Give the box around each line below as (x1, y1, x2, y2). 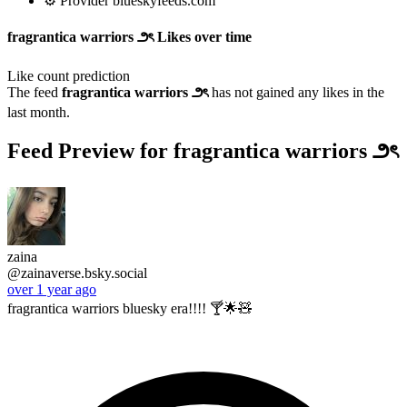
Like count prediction (7, 67, 130, 84)
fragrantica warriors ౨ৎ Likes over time (7, 28, 252, 45)
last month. (7, 104, 70, 120)
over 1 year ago (7, 281, 96, 297)
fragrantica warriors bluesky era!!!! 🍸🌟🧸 (7, 300, 253, 316)
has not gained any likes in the (212, 84, 384, 100)
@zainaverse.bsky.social (7, 264, 147, 281)
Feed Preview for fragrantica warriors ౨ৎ (7, 138, 398, 163)
